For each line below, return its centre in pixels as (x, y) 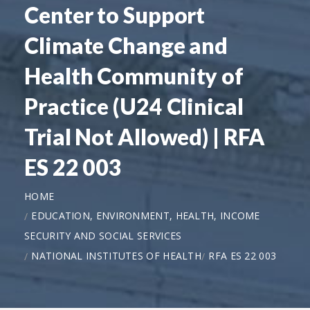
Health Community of (134, 75)
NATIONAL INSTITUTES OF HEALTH (117, 255)
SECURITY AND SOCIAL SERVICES (103, 235)
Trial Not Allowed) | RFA (145, 136)
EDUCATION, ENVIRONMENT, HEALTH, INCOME (146, 215)
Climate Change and (126, 45)
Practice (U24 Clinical (134, 106)
